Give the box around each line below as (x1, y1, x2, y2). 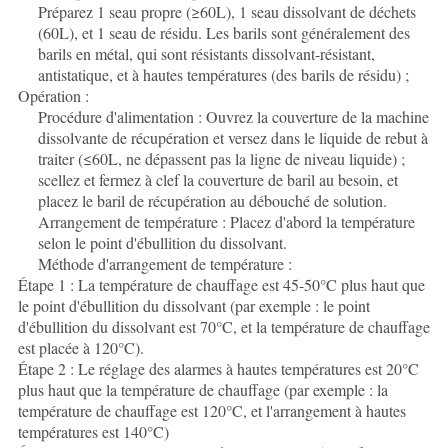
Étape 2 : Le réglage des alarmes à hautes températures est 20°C (17, 358, 419, 380)
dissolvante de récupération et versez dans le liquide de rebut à (37, 127, 428, 149)
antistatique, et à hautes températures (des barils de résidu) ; (37, 64, 409, 86)
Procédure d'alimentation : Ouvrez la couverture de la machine (37, 106, 429, 128)
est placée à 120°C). (17, 337, 144, 359)
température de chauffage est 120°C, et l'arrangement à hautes (17, 400, 406, 422)
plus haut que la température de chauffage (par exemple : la (17, 379, 388, 401)
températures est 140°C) (17, 421, 169, 443)
